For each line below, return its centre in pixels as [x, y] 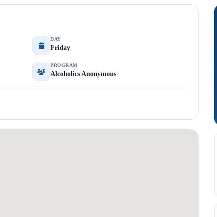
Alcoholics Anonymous [83, 74]
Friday [60, 48]
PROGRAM [64, 65]
